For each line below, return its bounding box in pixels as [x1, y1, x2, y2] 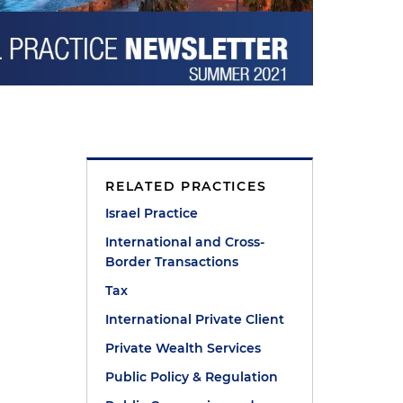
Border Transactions [105, 254, 239, 270]
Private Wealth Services [105, 340, 262, 356]
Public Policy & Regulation [105, 369, 279, 385]
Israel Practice [105, 205, 199, 221]
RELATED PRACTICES [105, 178, 267, 194]
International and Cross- [105, 234, 265, 250]
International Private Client [105, 311, 285, 327]
